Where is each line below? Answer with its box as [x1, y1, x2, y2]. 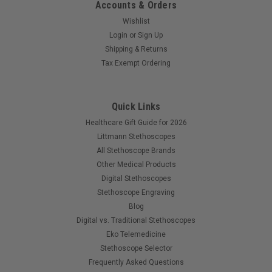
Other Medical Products [96, 160, 176, 169]
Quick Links [111, 100, 161, 112]
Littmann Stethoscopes [97, 132, 175, 141]
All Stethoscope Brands [97, 146, 175, 155]
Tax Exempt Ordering [101, 58, 171, 67]
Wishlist [122, 16, 150, 25]
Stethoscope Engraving [97, 188, 175, 197]
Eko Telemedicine [106, 229, 166, 239]
